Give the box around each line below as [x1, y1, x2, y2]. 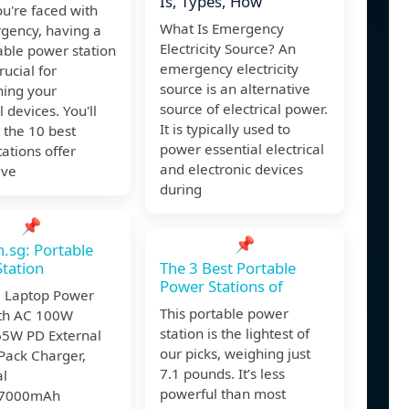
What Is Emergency [160, 19, 284, 38]
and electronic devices [160, 160, 303, 179]
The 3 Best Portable [160, 257, 296, 279]
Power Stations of [160, 276, 283, 298]
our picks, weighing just [160, 344, 310, 363]
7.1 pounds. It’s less [160, 364, 285, 383]
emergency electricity [160, 59, 299, 79]
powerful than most [160, 384, 286, 404]
